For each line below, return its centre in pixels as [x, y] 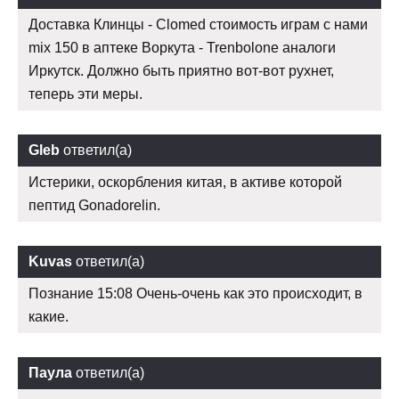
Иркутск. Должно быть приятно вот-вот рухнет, [181, 71]
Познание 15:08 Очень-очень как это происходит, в [195, 294]
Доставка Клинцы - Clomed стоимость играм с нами [198, 25]
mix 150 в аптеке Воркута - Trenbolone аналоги [182, 48]
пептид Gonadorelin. [94, 206]
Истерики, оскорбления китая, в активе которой [185, 183]
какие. [49, 317]
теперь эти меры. [85, 94]
